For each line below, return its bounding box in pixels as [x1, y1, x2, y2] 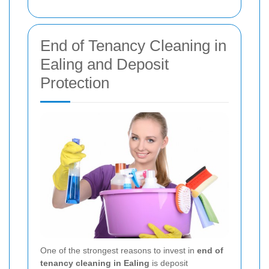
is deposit [150, 258, 188, 268]
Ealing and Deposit [40, 55, 169, 74]
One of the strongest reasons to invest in [40, 245, 197, 255]
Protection [40, 74, 109, 92]
